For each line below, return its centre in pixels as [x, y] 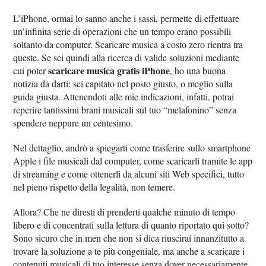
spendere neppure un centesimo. [73, 123]
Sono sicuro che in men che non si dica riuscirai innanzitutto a [129, 238]
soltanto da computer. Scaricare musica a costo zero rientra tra [128, 44]
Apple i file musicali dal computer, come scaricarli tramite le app [133, 161]
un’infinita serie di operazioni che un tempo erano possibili [122, 31]
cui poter [31, 70]
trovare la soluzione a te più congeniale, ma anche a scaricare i [129, 251]
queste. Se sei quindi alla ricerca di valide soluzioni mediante [126, 57]
